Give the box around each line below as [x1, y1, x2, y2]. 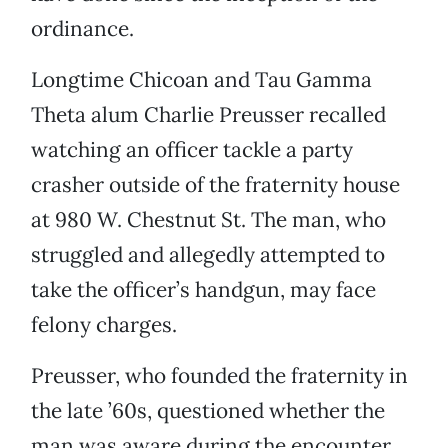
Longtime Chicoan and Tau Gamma [31, 66, 372, 94]
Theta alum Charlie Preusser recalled [31, 101, 386, 129]
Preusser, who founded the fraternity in [31, 362, 408, 390]
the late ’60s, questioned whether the [31, 397, 385, 425]
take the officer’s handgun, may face [31, 276, 376, 304]
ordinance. [31, 15, 134, 43]
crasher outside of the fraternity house [31, 171, 400, 199]
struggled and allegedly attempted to [31, 241, 385, 269]
